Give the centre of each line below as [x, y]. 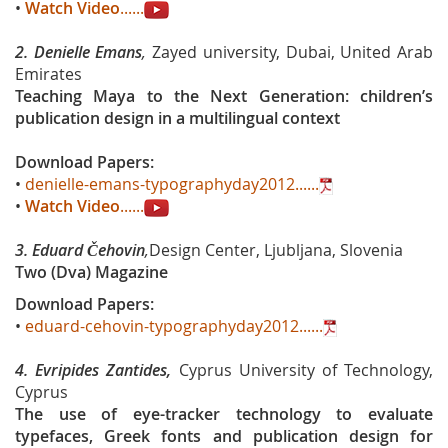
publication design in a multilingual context [177, 118]
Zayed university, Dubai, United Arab [290, 52]
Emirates [48, 74]
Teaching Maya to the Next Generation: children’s [224, 96]
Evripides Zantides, [103, 370]
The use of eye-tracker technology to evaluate [224, 414]
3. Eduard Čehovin [80, 250]
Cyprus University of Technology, [306, 370]
